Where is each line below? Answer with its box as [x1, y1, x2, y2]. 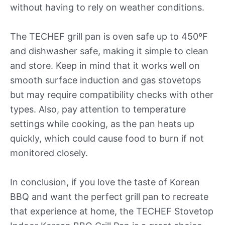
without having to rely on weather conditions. [10, 2, 204, 13]
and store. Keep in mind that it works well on [10, 60, 200, 71]
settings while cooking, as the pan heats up [10, 119, 194, 130]
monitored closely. [10, 148, 88, 159]
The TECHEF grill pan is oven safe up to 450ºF [10, 31, 208, 42]
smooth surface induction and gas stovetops [10, 75, 201, 86]
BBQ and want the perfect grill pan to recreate [10, 191, 208, 202]
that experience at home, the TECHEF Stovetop [10, 205, 213, 216]
